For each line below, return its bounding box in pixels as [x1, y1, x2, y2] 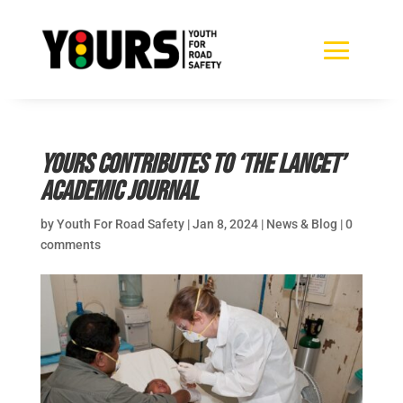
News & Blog [265, 216, 337, 231]
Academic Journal [40, 175, 198, 208]
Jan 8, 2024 [192, 216, 258, 231]
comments [40, 237, 101, 252]
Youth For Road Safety [56, 216, 184, 231]
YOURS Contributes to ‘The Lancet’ [40, 148, 345, 181]
